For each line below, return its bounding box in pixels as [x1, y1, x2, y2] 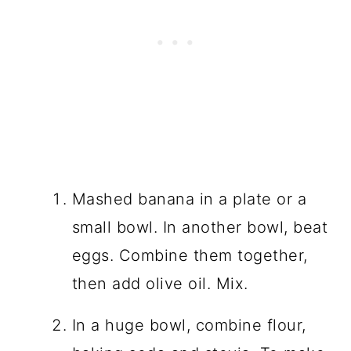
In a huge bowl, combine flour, [71, 315, 306, 335]
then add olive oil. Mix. [71, 273, 248, 293]
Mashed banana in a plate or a [71, 189, 307, 208]
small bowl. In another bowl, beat [71, 217, 328, 237]
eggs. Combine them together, [71, 245, 308, 265]
